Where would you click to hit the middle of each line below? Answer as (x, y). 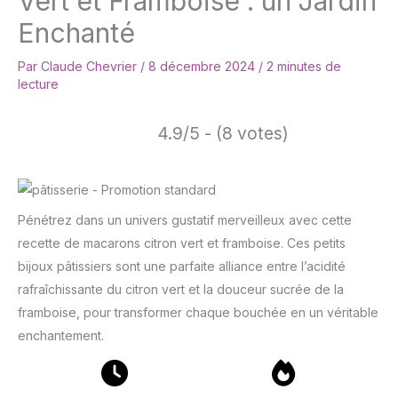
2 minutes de (304, 67)
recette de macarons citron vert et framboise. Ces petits (182, 243)
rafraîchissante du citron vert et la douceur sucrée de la (181, 290)
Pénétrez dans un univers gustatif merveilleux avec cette (185, 220)
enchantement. (61, 336)
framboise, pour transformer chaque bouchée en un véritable (198, 313)
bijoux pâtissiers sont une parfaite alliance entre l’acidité (182, 267)
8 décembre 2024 (203, 67)
